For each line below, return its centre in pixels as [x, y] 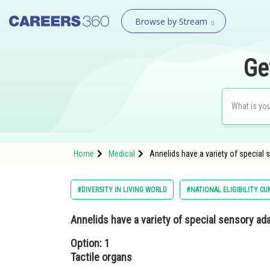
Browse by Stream [171, 21]
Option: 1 [90, 243]
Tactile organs [102, 257]
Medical [122, 154]
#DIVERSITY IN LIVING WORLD [122, 190]
